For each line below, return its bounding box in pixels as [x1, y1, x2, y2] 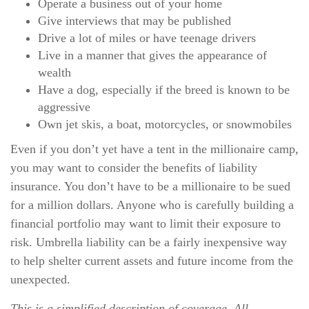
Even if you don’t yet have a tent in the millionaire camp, [10, 142, 299, 156]
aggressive [38, 100, 90, 114]
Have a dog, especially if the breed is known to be [38, 83, 290, 97]
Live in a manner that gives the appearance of [38, 48, 267, 62]
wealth [38, 66, 71, 79]
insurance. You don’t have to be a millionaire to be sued [10, 179, 290, 193]
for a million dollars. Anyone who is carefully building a [10, 198, 294, 212]
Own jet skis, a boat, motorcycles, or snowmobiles [38, 117, 292, 131]
